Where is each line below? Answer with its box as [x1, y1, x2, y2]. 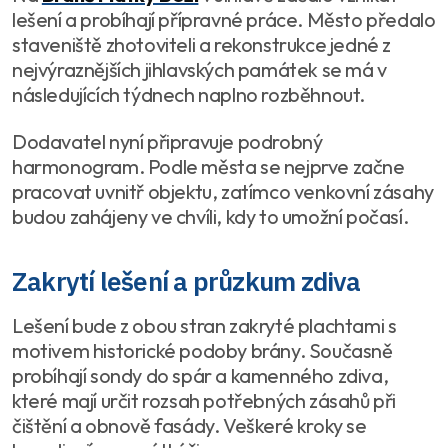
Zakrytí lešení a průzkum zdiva [12, 264, 361, 299]
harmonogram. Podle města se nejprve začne [12, 154, 405, 180]
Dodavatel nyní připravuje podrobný [12, 129, 323, 155]
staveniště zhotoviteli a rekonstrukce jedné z [12, 32, 392, 58]
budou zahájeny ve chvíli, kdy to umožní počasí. [12, 204, 409, 230]
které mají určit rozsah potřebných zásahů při [12, 388, 397, 414]
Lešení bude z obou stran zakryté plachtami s [12, 313, 397, 339]
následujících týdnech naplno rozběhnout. [12, 82, 366, 108]
